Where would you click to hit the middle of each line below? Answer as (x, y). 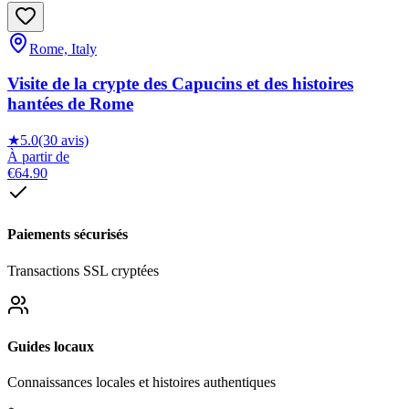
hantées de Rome (70, 104)
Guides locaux (51, 346)
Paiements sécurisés (68, 235)
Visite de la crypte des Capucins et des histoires (180, 84)
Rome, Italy (63, 48)
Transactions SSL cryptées (83, 270)
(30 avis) (63, 141)
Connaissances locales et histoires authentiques (142, 383)
